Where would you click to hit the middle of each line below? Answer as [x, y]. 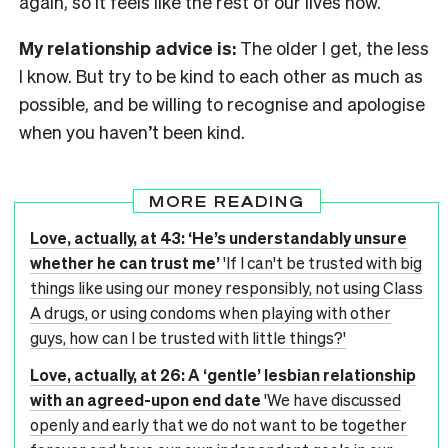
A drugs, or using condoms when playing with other [210, 313]
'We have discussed [332, 400]
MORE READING [226, 201]
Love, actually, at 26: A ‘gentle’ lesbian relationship [223, 375]
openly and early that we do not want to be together [218, 425]
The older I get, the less [334, 48]
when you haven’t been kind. [132, 132]
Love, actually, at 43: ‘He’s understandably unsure [218, 238]
